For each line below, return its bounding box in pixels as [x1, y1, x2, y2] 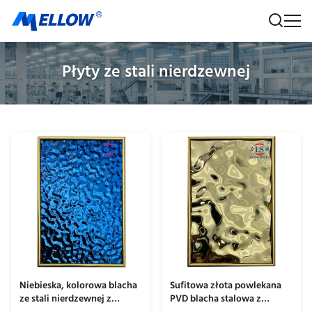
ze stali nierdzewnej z [19, 290, 111, 309]
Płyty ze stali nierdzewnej [62, 56, 250, 90]
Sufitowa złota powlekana [170, 276, 281, 296]
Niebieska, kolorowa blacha [19, 276, 137, 296]
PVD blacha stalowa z [170, 290, 261, 309]
